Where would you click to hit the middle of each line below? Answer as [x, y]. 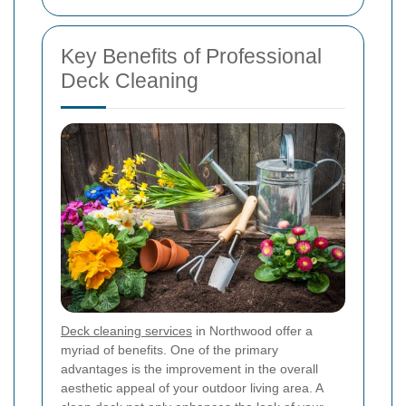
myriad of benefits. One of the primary [169, 350]
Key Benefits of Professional [191, 57]
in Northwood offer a [252, 331]
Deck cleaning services [126, 331]
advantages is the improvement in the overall [189, 369]
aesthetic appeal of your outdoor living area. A [192, 388]
